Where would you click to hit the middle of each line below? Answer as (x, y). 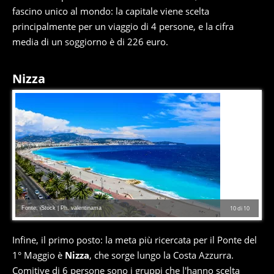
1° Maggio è (39, 255)
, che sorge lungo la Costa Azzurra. (161, 255)
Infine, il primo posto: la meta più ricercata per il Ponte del (135, 240)
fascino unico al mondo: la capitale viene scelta (111, 11)
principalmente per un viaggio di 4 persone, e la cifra (123, 26)
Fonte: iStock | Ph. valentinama (61, 208)
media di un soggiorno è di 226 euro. (90, 42)
